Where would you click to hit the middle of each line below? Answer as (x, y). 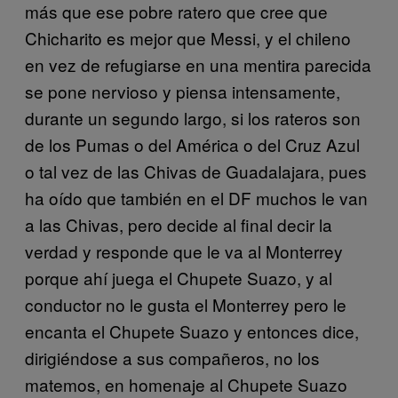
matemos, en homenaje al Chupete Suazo (186, 384)
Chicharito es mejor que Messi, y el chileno (188, 37)
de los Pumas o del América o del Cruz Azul (192, 144)
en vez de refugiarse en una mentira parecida (198, 64)
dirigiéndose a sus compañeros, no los (172, 357)
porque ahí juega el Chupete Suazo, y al (179, 277)
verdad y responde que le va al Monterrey (184, 251)
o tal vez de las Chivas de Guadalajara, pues (196, 171)
